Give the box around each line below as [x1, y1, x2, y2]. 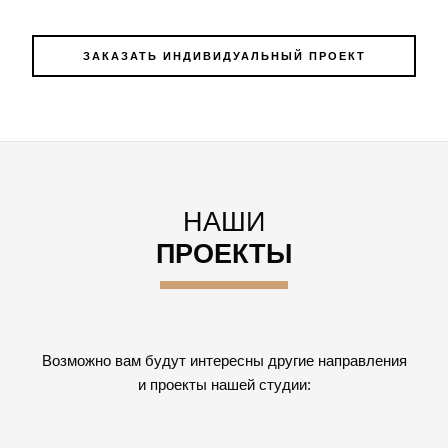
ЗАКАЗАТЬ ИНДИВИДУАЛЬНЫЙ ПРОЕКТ [82, 49, 366, 62]
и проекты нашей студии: [137, 375, 311, 393]
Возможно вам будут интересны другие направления [41, 351, 407, 369]
